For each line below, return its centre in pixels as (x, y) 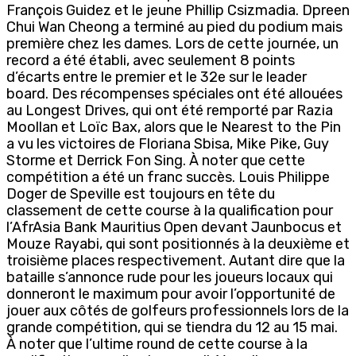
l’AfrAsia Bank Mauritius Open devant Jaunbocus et (174, 227)
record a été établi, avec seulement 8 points (151, 60)
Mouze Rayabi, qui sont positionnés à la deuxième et (178, 244)
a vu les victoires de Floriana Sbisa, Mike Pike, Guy (168, 143)
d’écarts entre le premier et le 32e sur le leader (157, 77)
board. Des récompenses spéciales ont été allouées (174, 93)
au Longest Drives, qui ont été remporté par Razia (170, 110)
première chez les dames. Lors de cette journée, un (172, 43)
